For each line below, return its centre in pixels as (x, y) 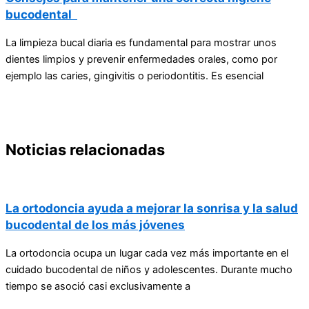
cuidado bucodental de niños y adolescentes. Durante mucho (149, 269)
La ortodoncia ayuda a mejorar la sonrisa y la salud (152, 208)
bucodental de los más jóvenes (95, 224)
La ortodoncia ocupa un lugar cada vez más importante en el (147, 253)
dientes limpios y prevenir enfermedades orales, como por (141, 59)
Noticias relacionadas (85, 149)
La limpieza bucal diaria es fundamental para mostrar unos (141, 42)
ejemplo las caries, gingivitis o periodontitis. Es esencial (134, 76)
